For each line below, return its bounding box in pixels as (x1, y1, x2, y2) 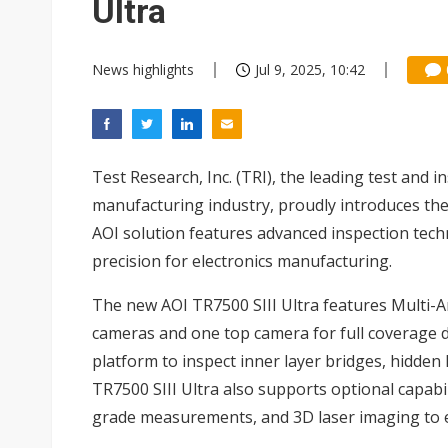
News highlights (92, 60, 194, 79)
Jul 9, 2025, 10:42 (255, 60, 365, 79)
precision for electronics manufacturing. (92, 250, 392, 272)
